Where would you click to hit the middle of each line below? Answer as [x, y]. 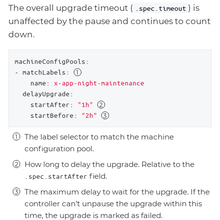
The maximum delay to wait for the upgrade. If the [117, 192]
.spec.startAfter [56, 176]
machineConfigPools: [52, 61]
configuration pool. [59, 149]
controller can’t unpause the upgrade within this [113, 204]
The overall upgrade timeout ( [71, 8]
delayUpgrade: [48, 94]
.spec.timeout [161, 8]
